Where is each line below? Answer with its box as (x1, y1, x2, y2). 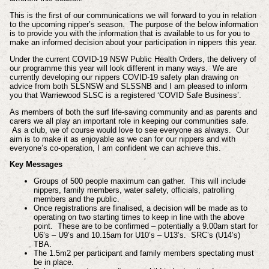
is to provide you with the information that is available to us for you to (9, 29, 250, 38)
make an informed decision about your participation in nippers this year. (9, 38, 257, 47)
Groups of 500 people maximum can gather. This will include (33, 177, 246, 186)
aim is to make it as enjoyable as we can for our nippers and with (9, 134, 235, 144)
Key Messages (9, 160, 65, 169)
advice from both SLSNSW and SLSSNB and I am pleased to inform (9, 81, 247, 91)
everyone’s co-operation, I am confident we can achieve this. (9, 143, 221, 153)
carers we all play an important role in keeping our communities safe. (9, 116, 251, 125)
